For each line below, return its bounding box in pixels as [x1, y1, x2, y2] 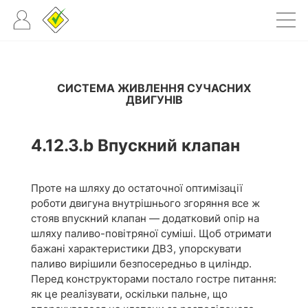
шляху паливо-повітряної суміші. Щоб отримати [31, 227, 272, 240]
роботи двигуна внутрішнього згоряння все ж [31, 197, 260, 210]
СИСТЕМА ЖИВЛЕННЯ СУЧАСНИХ [57, 81, 251, 95]
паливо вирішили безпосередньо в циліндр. [31, 257, 252, 270]
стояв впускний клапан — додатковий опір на [31, 212, 259, 225]
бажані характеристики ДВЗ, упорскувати [31, 242, 241, 255]
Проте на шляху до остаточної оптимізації [31, 181, 243, 195]
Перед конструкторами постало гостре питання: [31, 272, 276, 285]
